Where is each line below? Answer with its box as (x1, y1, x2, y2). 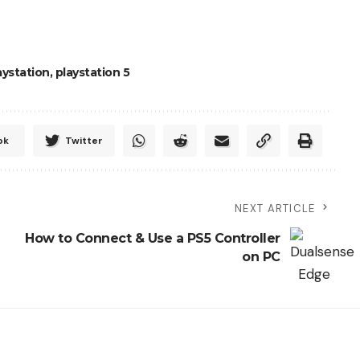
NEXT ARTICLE (235, 201, 316, 215)
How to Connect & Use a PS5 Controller (25, 230, 280, 246)
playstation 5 (55, 65, 129, 80)
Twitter (64, 133, 103, 147)
